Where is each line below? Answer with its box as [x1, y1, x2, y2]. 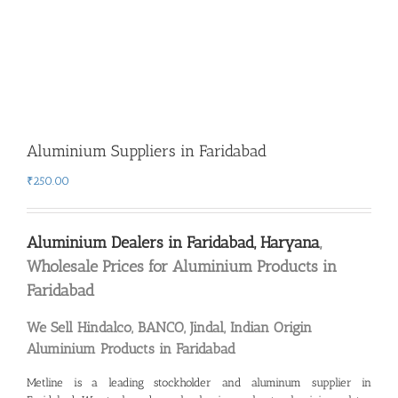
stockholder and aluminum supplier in [154, 376, 371, 389]
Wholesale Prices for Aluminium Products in [27, 257, 337, 276]
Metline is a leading [27, 376, 154, 389]
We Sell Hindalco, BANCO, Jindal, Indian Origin [27, 319, 312, 336]
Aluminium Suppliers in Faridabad [27, 141, 267, 161]
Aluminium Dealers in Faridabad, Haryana [27, 233, 320, 252]
